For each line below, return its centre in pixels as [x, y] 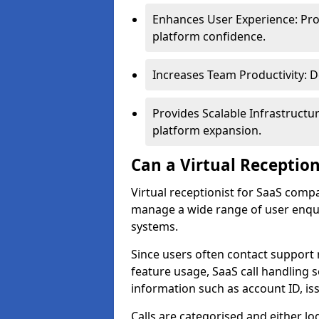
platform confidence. [209, 36]
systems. [155, 226]
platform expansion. [207, 130]
